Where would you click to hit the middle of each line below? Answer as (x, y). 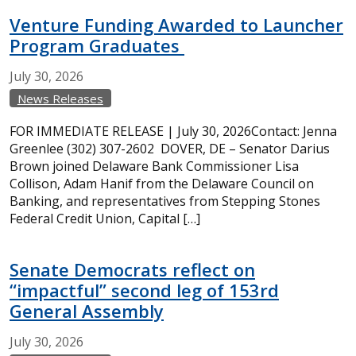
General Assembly (87, 311)
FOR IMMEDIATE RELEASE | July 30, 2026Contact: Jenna (173, 131)
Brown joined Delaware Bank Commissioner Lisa (154, 166)
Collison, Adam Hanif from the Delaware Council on (162, 184)
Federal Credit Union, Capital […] (105, 219)
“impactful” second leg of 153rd (144, 290)
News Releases (60, 99)
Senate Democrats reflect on (132, 269)
